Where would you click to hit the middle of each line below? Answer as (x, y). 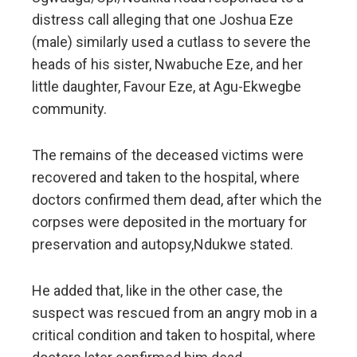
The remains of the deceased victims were (168, 155)
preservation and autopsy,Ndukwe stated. (163, 245)
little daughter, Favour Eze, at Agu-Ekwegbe (167, 87)
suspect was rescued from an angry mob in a (175, 313)
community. (69, 109)
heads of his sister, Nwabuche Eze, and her (167, 65)
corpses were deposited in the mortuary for (169, 222)
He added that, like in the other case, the (157, 291)
